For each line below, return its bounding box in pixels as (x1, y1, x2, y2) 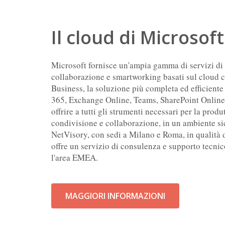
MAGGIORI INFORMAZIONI (65, 190, 165, 202)
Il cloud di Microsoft (51, 25, 224, 50)
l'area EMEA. (51, 152, 98, 164)
